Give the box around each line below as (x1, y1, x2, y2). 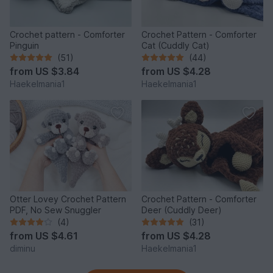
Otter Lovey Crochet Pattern (10, 193, 126, 204)
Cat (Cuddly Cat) (141, 40, 210, 51)
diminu (10, 243, 35, 253)
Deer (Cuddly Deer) (141, 204, 222, 215)
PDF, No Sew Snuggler (10, 204, 101, 215)
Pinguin (10, 40, 39, 51)
